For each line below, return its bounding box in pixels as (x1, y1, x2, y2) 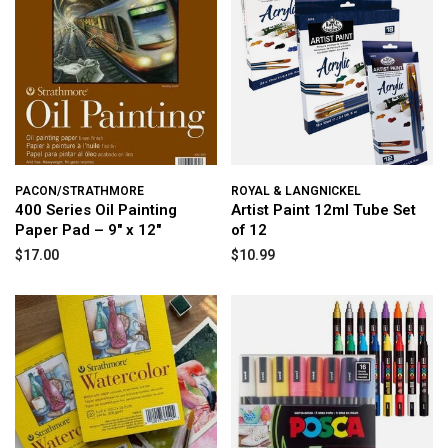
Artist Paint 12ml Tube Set (231, 201, 416, 219)
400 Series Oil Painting (15, 201, 177, 219)
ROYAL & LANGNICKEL (231, 184, 361, 198)
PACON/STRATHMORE (15, 184, 144, 198)
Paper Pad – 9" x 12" (15, 221, 161, 239)
